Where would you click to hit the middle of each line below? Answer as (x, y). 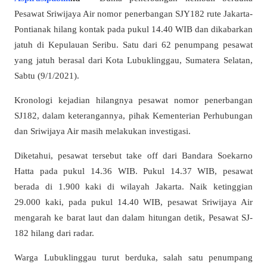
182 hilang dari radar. (54, 233)
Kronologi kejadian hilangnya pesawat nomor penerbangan (133, 100)
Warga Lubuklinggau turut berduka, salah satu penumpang (133, 257)
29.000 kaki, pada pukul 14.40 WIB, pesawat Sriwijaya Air (133, 202)
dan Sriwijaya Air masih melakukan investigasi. (103, 131)
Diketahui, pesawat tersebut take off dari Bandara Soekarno (133, 156)
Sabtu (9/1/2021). (47, 75)
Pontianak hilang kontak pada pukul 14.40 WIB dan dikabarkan (133, 29)
